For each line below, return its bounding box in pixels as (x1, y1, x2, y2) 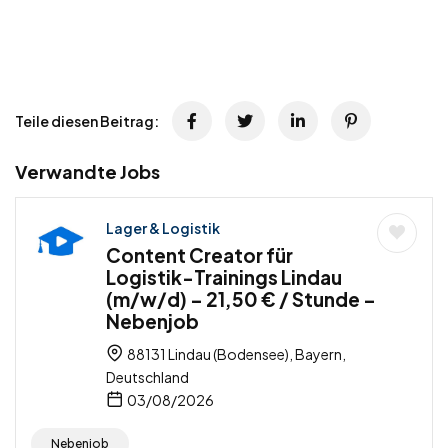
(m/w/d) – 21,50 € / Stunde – (106, 286, 376, 311)
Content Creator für (106, 242, 293, 267)
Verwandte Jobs (15, 159, 160, 183)
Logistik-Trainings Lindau (106, 264, 342, 289)
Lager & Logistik (106, 218, 220, 237)
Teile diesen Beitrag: (15, 111, 159, 130)
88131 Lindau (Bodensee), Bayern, (125, 344, 346, 363)
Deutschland (106, 367, 189, 386)
